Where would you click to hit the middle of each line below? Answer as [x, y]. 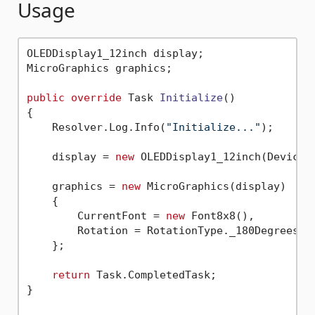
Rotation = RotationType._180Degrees [162, 230]
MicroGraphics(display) [213, 186]
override [96, 97]
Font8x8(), [219, 216]
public [45, 97]
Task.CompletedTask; [153, 275]
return [71, 275]
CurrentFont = [96, 216]
